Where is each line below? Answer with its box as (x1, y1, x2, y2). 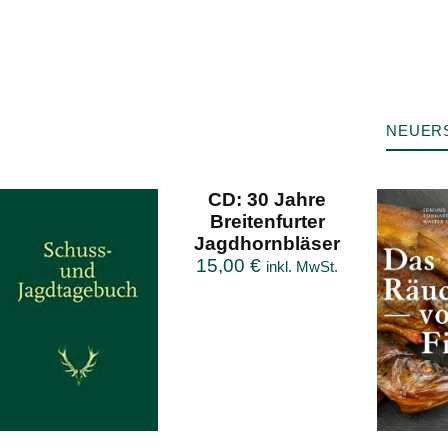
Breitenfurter (209, 211, 325, 233)
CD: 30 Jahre (208, 189, 327, 211)
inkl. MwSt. (266, 258, 339, 276)
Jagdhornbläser (194, 233, 341, 255)
